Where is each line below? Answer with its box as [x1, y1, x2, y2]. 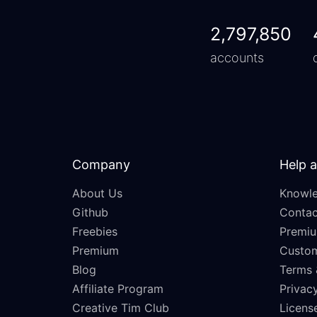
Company [72, 157, 130, 173]
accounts [210, 50, 264, 66]
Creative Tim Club [72, 301, 169, 316]
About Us [72, 186, 122, 201]
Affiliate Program [72, 282, 163, 296]
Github [72, 205, 108, 220]
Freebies [72, 224, 117, 239]
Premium [72, 243, 119, 258]
